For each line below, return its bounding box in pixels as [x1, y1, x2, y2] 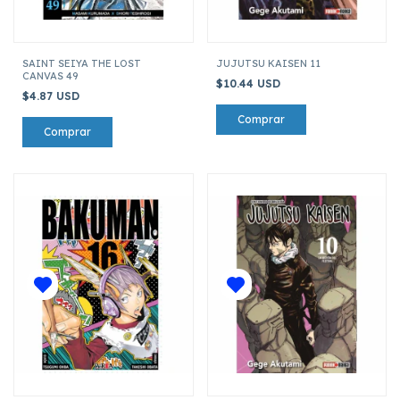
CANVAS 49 [22, 69, 78, 82]
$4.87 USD [22, 88, 83, 103]
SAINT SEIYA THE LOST [22, 56, 141, 70]
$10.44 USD [215, 76, 284, 90]
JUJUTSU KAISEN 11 [215, 56, 321, 70]
